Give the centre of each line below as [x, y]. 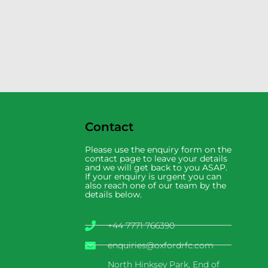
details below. [113, 194]
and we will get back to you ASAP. [156, 167]
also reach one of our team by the [156, 185]
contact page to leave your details [156, 158]
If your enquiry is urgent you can [153, 176]
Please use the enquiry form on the [158, 149]
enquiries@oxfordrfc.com [160, 245]
